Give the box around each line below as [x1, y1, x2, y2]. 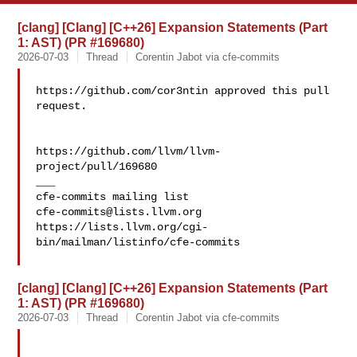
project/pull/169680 [36, 160, 158, 173]
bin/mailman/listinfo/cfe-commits [36, 236, 241, 249]
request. [36, 100, 88, 112]
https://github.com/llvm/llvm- [36, 145, 222, 158]
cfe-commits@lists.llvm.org [36, 206, 202, 218]
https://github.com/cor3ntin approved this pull [36, 84, 330, 97]
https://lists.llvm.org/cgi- [36, 221, 209, 233]
